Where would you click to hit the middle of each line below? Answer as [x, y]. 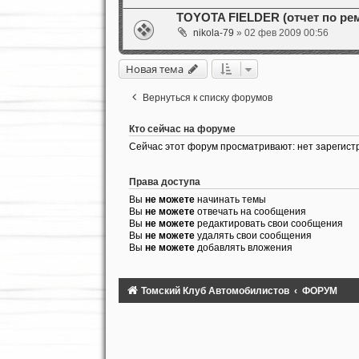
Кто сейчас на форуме [182, 129]
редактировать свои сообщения [268, 223]
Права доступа [164, 182]
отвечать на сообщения [250, 211]
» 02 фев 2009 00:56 [281, 33]
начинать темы [230, 199]
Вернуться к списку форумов [207, 97]
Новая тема [154, 69]
